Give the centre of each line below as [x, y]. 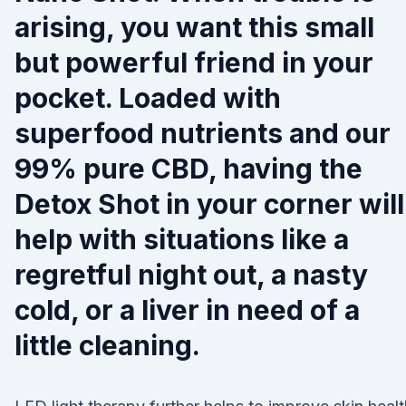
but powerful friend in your [194, 63]
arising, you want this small [194, 27]
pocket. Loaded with [148, 98]
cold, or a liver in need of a [187, 310]
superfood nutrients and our [203, 133]
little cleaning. [107, 345]
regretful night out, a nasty [191, 275]
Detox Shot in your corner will [209, 204]
